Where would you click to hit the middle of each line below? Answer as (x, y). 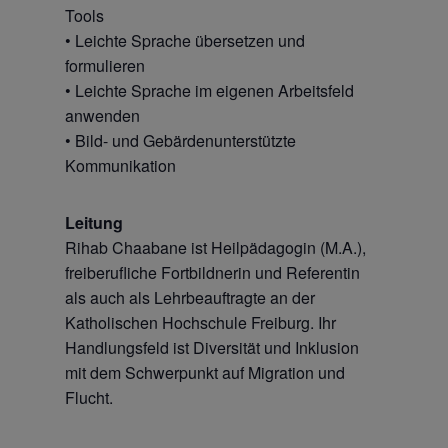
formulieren (104, 65)
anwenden (102, 115)
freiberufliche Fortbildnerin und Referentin (212, 272)
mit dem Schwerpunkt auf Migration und (204, 372)
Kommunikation (120, 165)
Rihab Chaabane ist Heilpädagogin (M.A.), (215, 247)
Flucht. (88, 397)
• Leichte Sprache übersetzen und (184, 40)
